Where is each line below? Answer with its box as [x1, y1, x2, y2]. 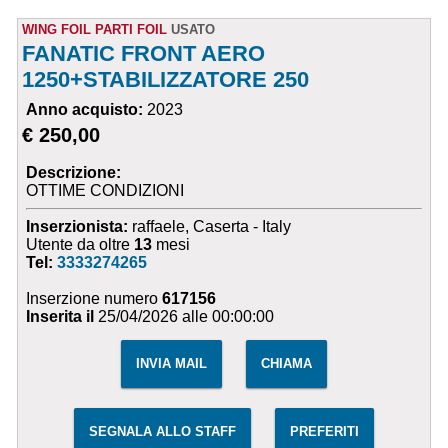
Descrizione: [26, 164, 122, 182]
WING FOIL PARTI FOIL [22, 22, 168, 38]
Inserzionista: [26, 218, 129, 236]
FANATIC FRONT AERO [22, 41, 266, 67]
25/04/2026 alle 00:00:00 [94, 308, 275, 326]
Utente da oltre [26, 236, 135, 254]
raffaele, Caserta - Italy [128, 218, 292, 236]
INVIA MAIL [135, 356, 207, 372]
